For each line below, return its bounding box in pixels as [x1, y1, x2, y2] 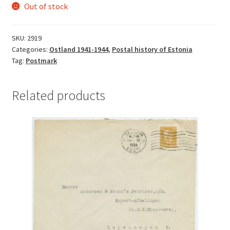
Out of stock [24, 1, 68, 12]
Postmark [25, 55, 57, 65]
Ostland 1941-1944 [49, 44, 108, 54]
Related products [11, 87, 105, 104]
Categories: [11, 44, 49, 54]
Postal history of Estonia [111, 44, 193, 54]
